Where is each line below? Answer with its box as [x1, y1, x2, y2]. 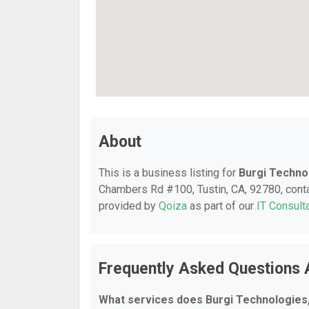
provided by [99, 199, 159, 212]
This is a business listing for [99, 166, 239, 179]
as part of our [187, 199, 257, 212]
